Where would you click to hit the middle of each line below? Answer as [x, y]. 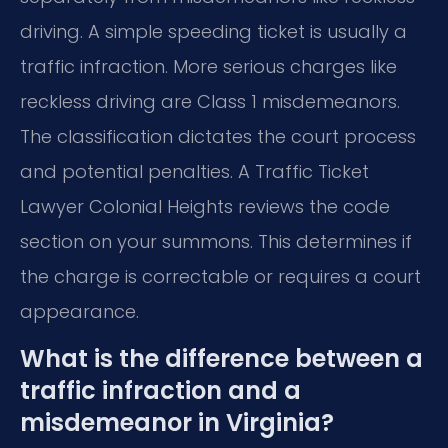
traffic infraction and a [160, 390]
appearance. [79, 311]
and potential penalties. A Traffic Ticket [194, 171]
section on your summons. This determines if [216, 241]
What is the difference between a [221, 358]
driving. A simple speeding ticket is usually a [213, 31]
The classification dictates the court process [218, 136]
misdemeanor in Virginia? [177, 422]
